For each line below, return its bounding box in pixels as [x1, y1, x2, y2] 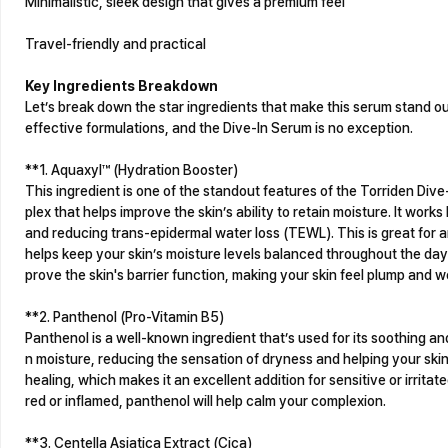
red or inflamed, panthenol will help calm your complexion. [25, 392, 386, 409]
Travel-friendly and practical [25, 35, 206, 52]
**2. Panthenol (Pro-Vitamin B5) [25, 308, 224, 325]
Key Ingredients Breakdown [25, 77, 218, 94]
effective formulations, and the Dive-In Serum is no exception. [25, 119, 413, 136]
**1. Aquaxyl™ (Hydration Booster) [25, 161, 238, 178]
